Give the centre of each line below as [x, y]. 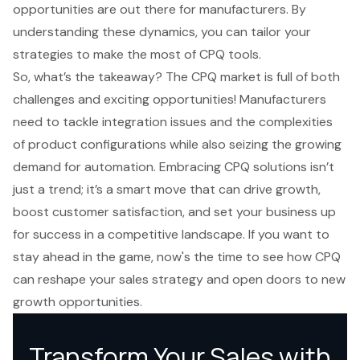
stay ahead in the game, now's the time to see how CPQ [177, 256]
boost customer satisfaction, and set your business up [174, 211]
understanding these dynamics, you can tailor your [162, 31]
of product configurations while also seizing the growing [177, 144]
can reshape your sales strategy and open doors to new [179, 279]
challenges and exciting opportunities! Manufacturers [170, 99]
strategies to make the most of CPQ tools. [137, 54]
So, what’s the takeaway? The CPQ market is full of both [176, 76]
